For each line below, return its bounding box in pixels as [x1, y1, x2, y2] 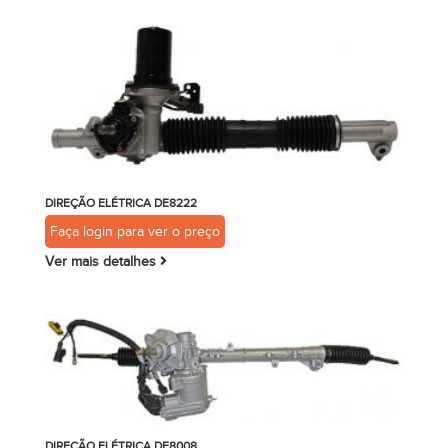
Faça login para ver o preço [49, 223, 220, 239]
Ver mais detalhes [44, 253, 160, 269]
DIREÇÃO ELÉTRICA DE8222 [44, 195, 197, 210]
